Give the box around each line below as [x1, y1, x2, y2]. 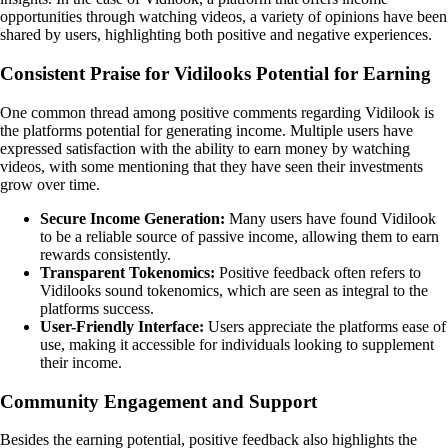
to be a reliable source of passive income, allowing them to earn [40, 227, 439, 245]
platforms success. [40, 299, 154, 317]
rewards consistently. [40, 245, 171, 263]
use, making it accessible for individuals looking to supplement [40, 335, 434, 353]
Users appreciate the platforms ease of [204, 317, 446, 335]
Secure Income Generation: [40, 209, 225, 227]
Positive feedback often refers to [215, 263, 421, 281]
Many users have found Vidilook [225, 209, 436, 227]
